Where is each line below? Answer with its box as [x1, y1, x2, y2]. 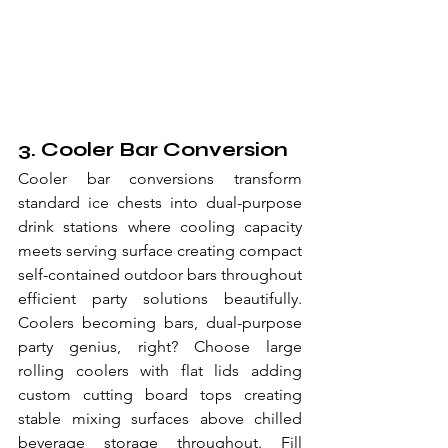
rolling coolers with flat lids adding [18, 361, 302, 380]
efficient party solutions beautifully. [18, 289, 302, 308]
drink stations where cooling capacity [18, 217, 302, 236]
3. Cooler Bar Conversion [18, 137, 288, 162]
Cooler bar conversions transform [18, 169, 302, 188]
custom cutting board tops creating [18, 385, 302, 404]
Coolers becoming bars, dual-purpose [18, 313, 302, 332]
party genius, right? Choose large [18, 337, 302, 356]
